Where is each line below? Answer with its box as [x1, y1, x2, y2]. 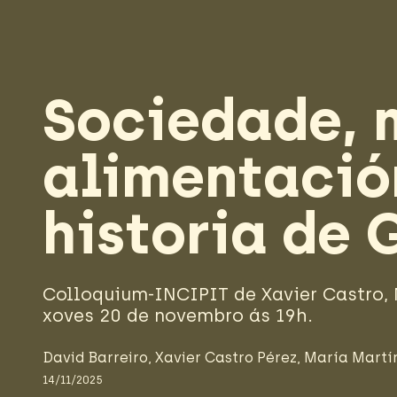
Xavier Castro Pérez [155, 349, 297, 366]
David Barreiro [43, 349, 148, 366]
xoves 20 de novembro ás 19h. [43, 305, 313, 326]
